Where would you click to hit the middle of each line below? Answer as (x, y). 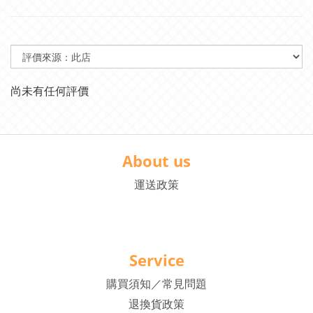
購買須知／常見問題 (156, 284)
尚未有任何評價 (50, 91)
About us (156, 161)
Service (156, 260)
